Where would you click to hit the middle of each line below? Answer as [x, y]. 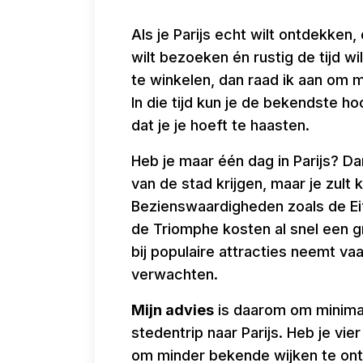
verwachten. [175, 274]
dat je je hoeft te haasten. [220, 125]
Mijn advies [173, 310]
